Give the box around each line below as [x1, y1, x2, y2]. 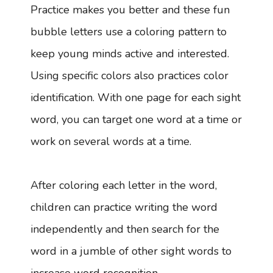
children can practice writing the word [30, 200, 218, 215]
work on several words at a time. [30, 134, 191, 149]
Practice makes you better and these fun [30, 2, 230, 18]
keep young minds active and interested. [30, 46, 229, 62]
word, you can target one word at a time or [30, 112, 242, 127]
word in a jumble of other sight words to [30, 244, 232, 259]
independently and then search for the [30, 222, 219, 237]
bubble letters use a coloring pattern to [30, 24, 227, 40]
